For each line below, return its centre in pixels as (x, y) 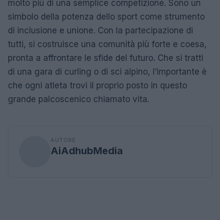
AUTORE (63, 140)
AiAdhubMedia (87, 151)
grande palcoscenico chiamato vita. (79, 99)
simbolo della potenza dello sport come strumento (106, 16)
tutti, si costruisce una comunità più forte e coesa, (107, 44)
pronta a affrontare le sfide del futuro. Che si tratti (106, 58)
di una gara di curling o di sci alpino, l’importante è (107, 71)
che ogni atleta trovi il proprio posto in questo (97, 85)
